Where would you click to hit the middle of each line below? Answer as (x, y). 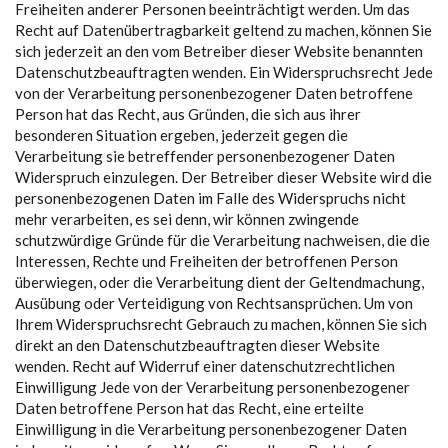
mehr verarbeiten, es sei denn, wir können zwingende (187, 219)
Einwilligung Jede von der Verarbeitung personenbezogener (212, 387)
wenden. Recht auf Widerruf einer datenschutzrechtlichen (205, 366)
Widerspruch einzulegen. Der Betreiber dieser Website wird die (223, 177)
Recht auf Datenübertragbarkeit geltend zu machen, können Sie (223, 30)
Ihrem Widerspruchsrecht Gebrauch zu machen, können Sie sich (221, 324)
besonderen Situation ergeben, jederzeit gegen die (181, 135)
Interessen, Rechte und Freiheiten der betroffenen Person (206, 261)
